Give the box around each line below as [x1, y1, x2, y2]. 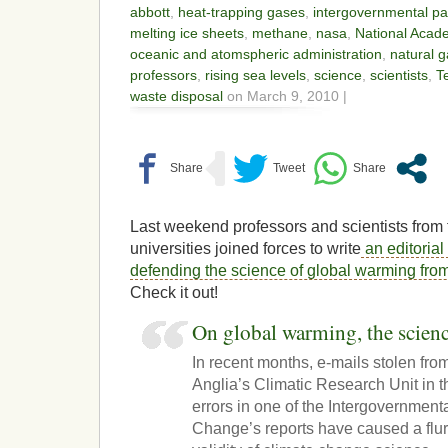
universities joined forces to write [130, 240, 361, 258]
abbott [130, 4, 170, 21]
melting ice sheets [130, 25, 244, 42]
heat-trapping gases [178, 4, 305, 21]
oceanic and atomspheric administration [130, 46, 382, 63]
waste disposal [130, 88, 223, 105]
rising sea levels [205, 67, 306, 84]
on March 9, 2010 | [223, 88, 347, 105]
